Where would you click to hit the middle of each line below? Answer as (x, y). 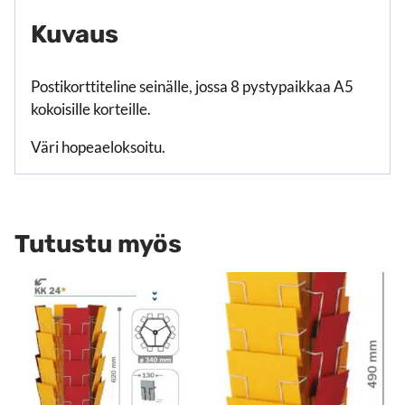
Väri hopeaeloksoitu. (98, 146)
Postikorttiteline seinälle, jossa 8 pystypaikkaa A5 (192, 86)
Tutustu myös (98, 244)
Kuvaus (75, 34)
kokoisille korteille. (91, 108)
